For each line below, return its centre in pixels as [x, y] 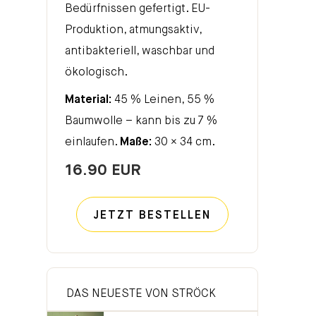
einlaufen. [92, 142]
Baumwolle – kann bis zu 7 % [141, 121]
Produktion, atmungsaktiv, [133, 30]
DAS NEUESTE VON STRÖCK [141, 294]
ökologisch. [96, 72]
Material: [88, 100]
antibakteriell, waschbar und [140, 51]
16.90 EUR [103, 170]
